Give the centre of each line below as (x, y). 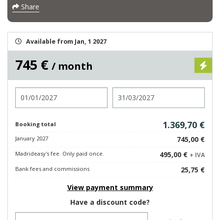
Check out (130, 92)
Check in (30, 92)
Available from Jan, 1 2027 (66, 41)
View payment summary (110, 187)
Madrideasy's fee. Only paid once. (60, 153)
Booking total (36, 124)
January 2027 (32, 138)
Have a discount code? (110, 202)
